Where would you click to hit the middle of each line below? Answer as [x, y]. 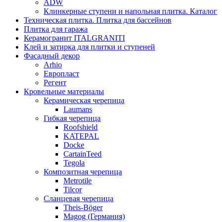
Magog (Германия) [94, 217]
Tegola [74, 163]
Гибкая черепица [72, 118]
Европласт [61, 74]
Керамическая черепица [84, 101]
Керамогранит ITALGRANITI [74, 38]
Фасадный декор [52, 56]
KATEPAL [81, 136]
